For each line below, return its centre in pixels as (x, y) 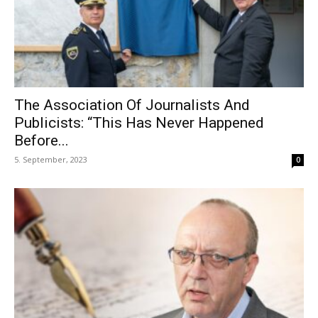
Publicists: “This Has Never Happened (139, 123)
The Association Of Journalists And (132, 105)
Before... (42, 141)
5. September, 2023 (51, 160)
